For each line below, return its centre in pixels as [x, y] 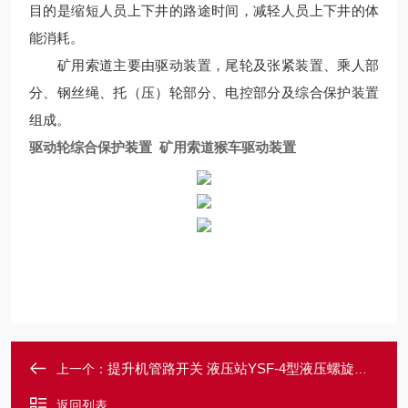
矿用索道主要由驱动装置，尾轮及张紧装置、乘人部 [204, 65]
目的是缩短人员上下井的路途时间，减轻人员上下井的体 [204, 10]
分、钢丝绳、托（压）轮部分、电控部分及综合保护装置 [204, 92]
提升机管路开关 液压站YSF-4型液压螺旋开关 [231, 368]
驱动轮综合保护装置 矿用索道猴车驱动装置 [163, 147]
